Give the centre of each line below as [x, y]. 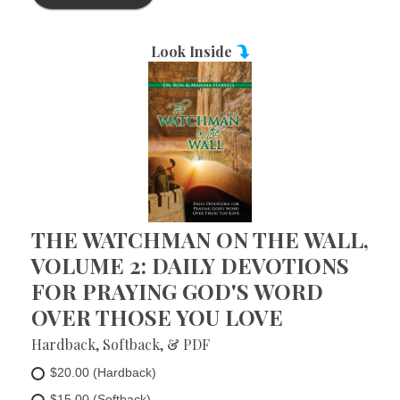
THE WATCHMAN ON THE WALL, [200, 239]
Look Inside [193, 51]
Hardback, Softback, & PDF [121, 344]
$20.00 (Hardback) [103, 372]
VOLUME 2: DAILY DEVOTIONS [190, 265]
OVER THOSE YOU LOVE [157, 317]
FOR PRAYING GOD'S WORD [177, 291]
